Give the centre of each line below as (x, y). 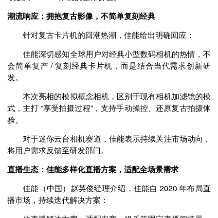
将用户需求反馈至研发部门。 (58, 150)
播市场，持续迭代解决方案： (58, 200)
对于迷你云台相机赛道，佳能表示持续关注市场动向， (117, 138)
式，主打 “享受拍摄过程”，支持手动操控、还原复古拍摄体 (109, 108)
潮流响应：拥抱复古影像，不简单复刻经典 (81, 16)
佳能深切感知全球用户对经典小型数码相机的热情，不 (117, 54)
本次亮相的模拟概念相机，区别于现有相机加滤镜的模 (117, 96)
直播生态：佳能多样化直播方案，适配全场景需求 (93, 169)
